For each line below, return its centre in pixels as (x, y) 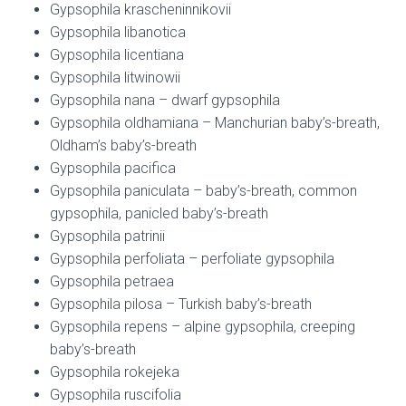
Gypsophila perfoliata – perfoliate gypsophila (192, 259)
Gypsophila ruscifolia (116, 395)
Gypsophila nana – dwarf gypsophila (165, 101)
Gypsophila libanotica (118, 33)
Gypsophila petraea (112, 282)
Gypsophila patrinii (107, 237)
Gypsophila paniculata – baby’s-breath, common (203, 191)
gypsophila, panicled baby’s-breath (159, 214)
